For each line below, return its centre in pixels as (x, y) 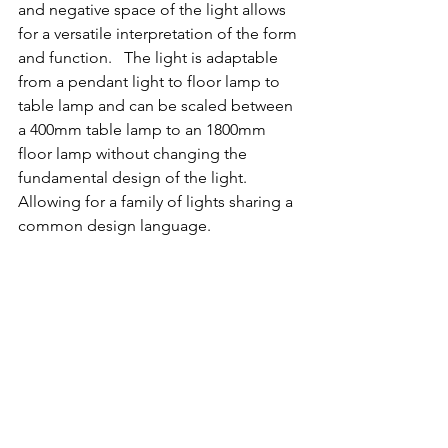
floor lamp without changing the (134, 153)
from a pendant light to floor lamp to (151, 81)
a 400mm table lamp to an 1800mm (144, 129)
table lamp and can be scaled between (157, 105)
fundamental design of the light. (136, 177)
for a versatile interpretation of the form (159, 33)
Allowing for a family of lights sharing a (157, 201)
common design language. (116, 225)
